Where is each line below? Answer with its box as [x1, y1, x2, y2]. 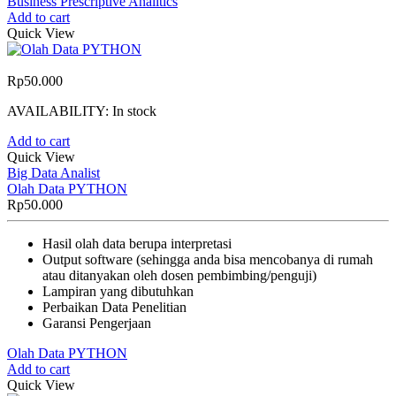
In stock [112, 103, 156, 118]
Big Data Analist [7, 164, 100, 180]
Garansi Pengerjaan [42, 315, 151, 331]
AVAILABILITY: [7, 103, 112, 118]
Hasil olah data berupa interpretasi [42, 235, 232, 251]
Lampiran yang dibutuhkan [42, 283, 194, 299]
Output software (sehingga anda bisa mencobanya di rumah [42, 251, 373, 267]
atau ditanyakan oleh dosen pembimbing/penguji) [42, 267, 316, 283]
